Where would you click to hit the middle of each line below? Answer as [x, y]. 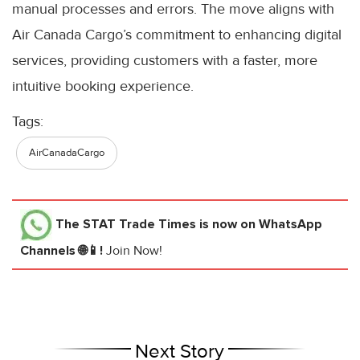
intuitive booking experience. [103, 86]
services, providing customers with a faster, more [165, 61]
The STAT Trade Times [126, 224]
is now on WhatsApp [259, 224]
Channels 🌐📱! [63, 251]
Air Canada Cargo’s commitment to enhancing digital [177, 35]
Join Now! [134, 251]
